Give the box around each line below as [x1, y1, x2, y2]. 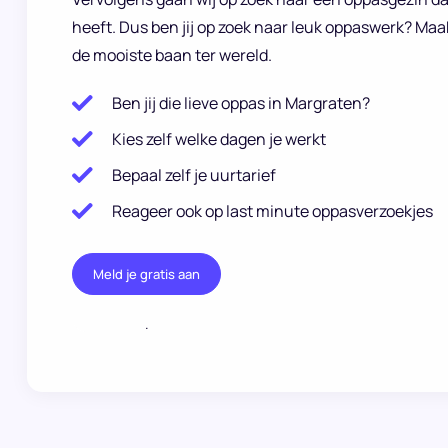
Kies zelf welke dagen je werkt [112, 128, 326, 150]
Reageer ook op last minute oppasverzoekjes [112, 200, 433, 222]
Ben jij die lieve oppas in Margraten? [112, 92, 370, 114]
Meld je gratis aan [93, 265, 200, 283]
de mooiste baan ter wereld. [72, 44, 272, 66]
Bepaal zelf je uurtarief [112, 164, 276, 186]
